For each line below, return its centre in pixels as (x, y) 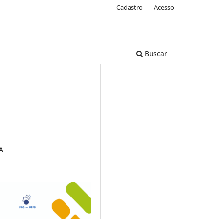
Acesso (164, 7)
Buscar (155, 53)
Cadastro (130, 7)
